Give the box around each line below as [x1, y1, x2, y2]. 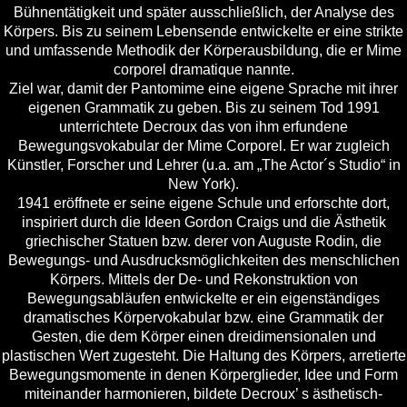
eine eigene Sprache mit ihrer [204, 81, 398, 97]
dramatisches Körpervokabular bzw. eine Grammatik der [24, 310, 383, 326]
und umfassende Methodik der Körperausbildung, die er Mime [5, 43, 402, 59]
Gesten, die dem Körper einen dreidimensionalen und [31, 329, 376, 345]
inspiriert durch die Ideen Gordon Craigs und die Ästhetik [21, 214, 386, 231]
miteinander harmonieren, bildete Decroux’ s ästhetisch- [25, 386, 382, 402]
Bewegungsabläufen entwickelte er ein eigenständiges [27, 291, 380, 307]
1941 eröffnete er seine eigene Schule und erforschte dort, [17, 195, 390, 212]
